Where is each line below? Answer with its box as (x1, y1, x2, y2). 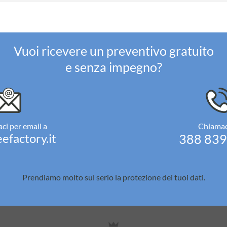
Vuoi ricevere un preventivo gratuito (13, 43, 214, 59)
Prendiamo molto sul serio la (22, 172, 123, 182)
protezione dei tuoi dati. (122, 172, 205, 182)
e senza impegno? (65, 59, 162, 75)
